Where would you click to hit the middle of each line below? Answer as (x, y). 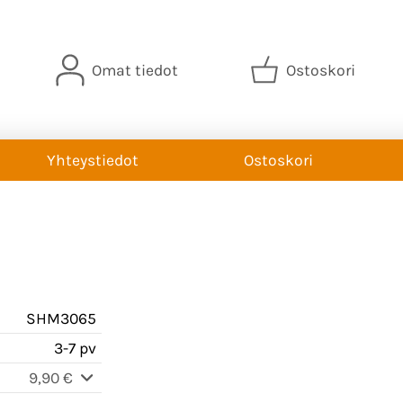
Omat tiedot (134, 70)
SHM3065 (61, 318)
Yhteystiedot (92, 160)
